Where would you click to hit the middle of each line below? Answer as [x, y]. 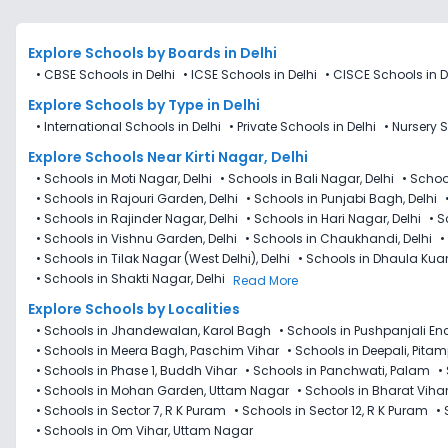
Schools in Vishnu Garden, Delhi [140, 238]
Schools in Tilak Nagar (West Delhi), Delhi [167, 258]
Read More [265, 280]
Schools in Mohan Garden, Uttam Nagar [166, 390]
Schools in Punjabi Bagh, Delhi [345, 198]
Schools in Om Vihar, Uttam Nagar [148, 430]
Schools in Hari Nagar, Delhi [337, 218]
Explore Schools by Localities [134, 308]
